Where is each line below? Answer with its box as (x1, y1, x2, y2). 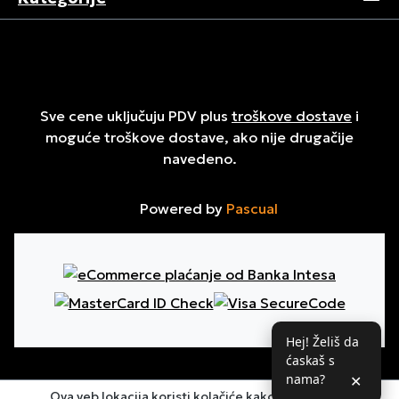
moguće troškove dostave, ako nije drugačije (45, 128, 354, 146)
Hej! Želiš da (286, 333, 359, 350)
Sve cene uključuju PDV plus (40, 107, 232, 125)
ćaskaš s (286, 352, 335, 369)
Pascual (225, 199, 278, 217)
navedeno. (162, 150, 237, 167)
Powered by (135, 199, 226, 217)
